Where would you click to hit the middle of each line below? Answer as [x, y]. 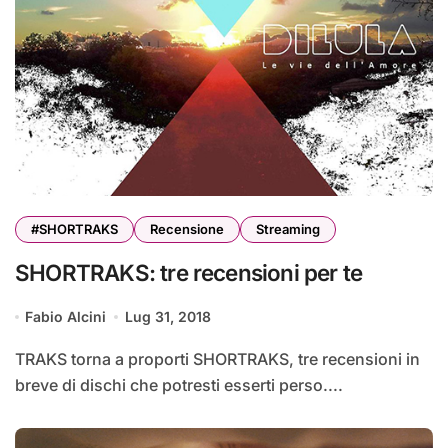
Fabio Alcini [66, 317]
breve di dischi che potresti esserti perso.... [179, 385]
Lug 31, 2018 [167, 317]
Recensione [187, 229]
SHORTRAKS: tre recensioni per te [189, 273]
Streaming [288, 229]
